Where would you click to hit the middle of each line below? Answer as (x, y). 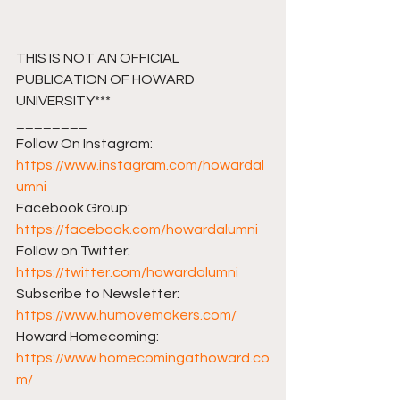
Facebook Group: (75, 208)
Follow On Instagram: (86, 144)
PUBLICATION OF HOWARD (107, 80)
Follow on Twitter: (75, 251)
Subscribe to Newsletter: (99, 294)
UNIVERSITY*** (63, 101)
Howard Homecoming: (89, 337)
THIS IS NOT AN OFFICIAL (99, 58)
